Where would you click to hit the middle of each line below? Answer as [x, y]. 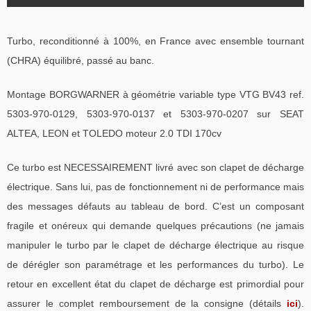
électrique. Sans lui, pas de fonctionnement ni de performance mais [155, 186]
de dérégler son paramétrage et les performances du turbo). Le [155, 264]
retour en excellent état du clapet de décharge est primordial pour [155, 284]
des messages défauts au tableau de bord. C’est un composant [155, 206]
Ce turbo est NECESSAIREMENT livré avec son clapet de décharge [155, 167]
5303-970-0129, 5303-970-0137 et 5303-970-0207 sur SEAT [155, 114]
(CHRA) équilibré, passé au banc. [81, 60]
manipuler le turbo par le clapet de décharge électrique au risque [155, 245]
